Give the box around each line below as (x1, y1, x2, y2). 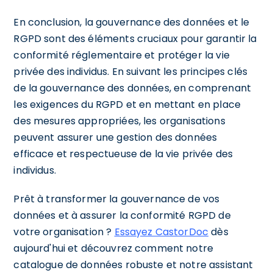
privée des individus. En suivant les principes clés (13, 64, 248, 79)
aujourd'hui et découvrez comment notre (13, 241, 214, 255)
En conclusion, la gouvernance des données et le (13, 15, 250, 29)
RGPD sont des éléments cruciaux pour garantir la (13, 31, 257, 46)
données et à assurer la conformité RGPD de (13, 208, 231, 222)
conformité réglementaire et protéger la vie (13, 48, 230, 62)
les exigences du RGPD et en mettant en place (13, 97, 241, 112)
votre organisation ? (13, 224, 115, 239)
